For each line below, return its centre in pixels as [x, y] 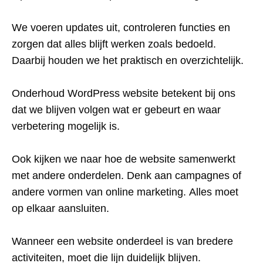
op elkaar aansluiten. [60, 208]
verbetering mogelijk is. [66, 126]
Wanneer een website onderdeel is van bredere [122, 241]
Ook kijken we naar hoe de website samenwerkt [124, 159]
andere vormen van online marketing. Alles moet [125, 192]
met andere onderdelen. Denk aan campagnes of [127, 175]
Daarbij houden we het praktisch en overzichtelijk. [128, 60]
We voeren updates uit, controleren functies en [121, 27]
